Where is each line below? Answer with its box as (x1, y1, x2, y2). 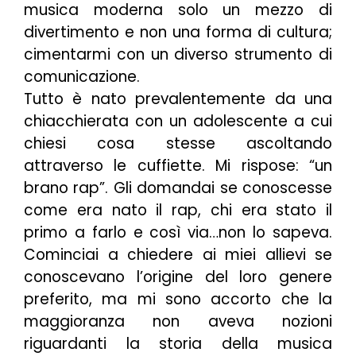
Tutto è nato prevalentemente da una (24, 87, 332, 110)
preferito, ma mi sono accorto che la (24, 288, 332, 310)
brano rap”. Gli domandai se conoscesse (24, 176, 332, 199)
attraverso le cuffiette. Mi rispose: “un (24, 154, 332, 176)
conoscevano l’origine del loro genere (24, 265, 332, 288)
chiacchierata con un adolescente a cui (24, 110, 332, 132)
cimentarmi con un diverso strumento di (24, 43, 332, 65)
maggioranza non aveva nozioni (24, 310, 332, 332)
